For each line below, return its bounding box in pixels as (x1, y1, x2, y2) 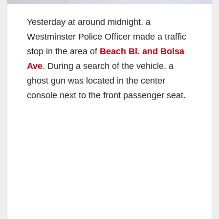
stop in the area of (27, 46, 100, 57)
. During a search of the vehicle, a (43, 61, 174, 71)
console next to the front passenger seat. (27, 90, 186, 101)
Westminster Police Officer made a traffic (27, 32, 186, 42)
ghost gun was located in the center (27, 76, 165, 86)
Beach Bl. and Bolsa (100, 46, 184, 57)
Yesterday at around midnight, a (27, 17, 151, 27)
